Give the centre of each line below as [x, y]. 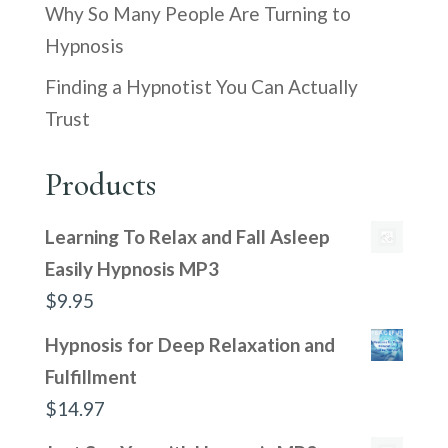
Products [100, 184]
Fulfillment [90, 376]
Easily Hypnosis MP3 [131, 268]
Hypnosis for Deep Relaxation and [189, 344]
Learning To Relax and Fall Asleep [187, 236]
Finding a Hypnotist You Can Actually [201, 86]
